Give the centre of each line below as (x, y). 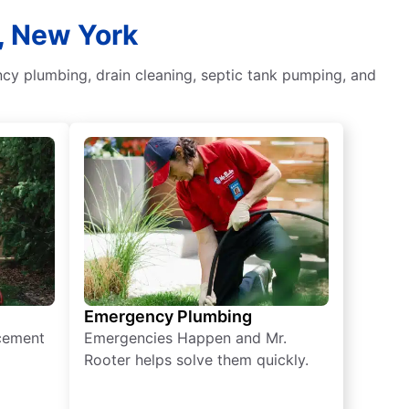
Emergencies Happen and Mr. (185, 338)
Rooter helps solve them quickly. (196, 360)
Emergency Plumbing (168, 317)
